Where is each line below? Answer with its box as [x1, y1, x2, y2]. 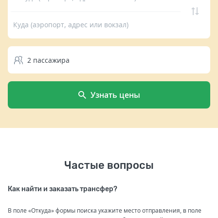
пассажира [33, 55, 70, 65]
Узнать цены [90, 90, 140, 100]
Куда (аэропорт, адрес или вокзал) [13, 20, 128, 29]
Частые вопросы [64, 159, 154, 172]
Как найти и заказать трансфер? [8, 185, 117, 193]
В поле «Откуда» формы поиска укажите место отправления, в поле [8, 206, 201, 215]
